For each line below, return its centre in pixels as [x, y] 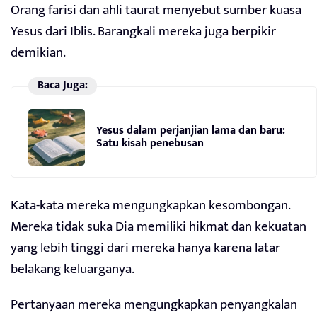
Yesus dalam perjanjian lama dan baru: [191, 130]
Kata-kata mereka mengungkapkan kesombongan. [150, 206]
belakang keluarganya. [73, 270]
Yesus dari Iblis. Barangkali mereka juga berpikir [143, 32]
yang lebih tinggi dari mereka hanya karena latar [145, 248]
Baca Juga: [62, 86]
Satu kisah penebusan [150, 143]
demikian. [38, 53]
